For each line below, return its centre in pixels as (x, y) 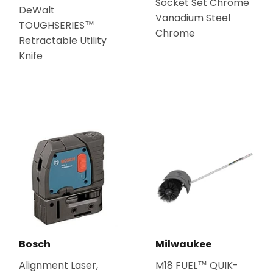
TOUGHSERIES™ (57, 25)
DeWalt (37, 10)
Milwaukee (183, 244)
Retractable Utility (63, 40)
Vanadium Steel (193, 18)
